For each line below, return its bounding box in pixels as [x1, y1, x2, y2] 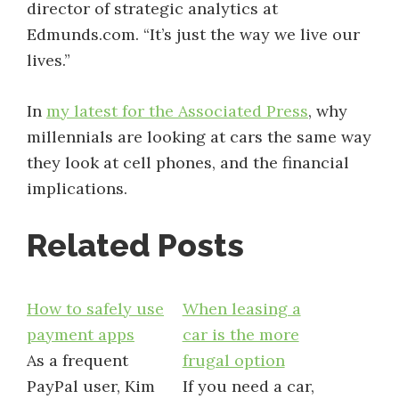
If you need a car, [182, 376, 314, 396]
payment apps [27, 324, 134, 345]
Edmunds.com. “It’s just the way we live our [27, 24, 360, 45]
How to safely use [27, 298, 164, 319]
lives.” [27, 50, 70, 70]
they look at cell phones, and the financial [27, 152, 349, 173]
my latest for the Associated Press [46, 101, 308, 121]
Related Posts [27, 226, 244, 264]
